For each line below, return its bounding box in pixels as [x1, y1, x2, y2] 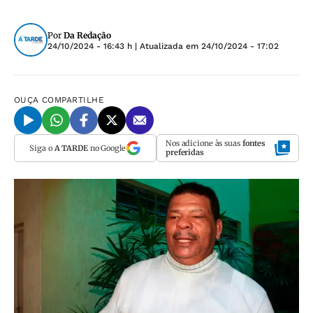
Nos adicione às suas [166, 138, 242, 148]
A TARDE [54, 143, 88, 153]
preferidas [166, 147, 204, 157]
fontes [242, 138, 266, 148]
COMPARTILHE [42, 95, 105, 105]
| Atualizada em [132, 41, 201, 51]
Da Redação [64, 30, 111, 41]
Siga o [29, 143, 54, 153]
